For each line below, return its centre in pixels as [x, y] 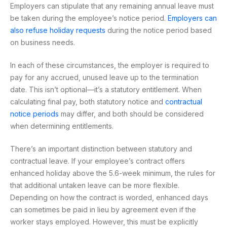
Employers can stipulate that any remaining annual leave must [112, 6]
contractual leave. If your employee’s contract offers [98, 161]
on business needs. [43, 43]
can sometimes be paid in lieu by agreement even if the [103, 210]
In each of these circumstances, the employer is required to [110, 65]
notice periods [34, 114]
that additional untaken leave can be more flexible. [95, 185]
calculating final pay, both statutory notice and [88, 102]
